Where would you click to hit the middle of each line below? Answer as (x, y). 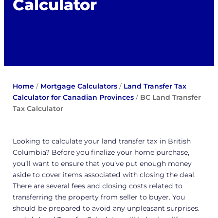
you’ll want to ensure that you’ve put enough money (102, 163)
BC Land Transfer (170, 97)
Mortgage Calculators (79, 86)
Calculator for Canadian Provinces (73, 97)
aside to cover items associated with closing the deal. (104, 174)
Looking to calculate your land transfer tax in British (101, 141)
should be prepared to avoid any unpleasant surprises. (106, 208)
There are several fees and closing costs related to (97, 186)
